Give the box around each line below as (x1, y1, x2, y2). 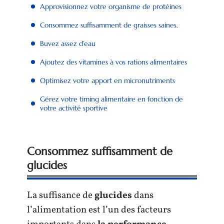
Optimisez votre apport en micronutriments (40, 75, 175, 85)
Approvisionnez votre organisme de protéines (40, 1, 181, 11)
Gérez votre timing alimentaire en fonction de (40, 94, 183, 103)
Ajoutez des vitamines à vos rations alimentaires (40, 57, 187, 66)
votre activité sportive (40, 103, 107, 112)
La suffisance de (27, 189, 94, 202)
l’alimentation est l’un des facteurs (27, 203, 171, 216)
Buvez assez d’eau (40, 38, 95, 48)
